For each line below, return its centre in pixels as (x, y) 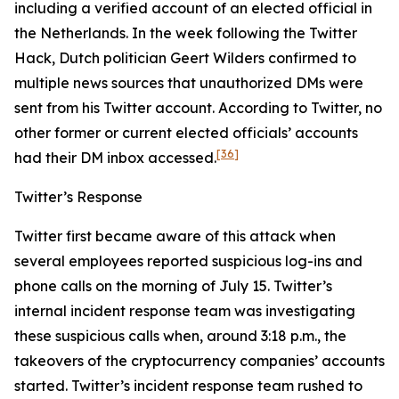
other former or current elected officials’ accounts (186, 133)
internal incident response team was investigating (185, 311)
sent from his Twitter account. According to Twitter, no (198, 108)
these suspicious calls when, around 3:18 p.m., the (180, 336)
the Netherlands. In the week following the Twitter (186, 33)
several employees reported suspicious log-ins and (188, 261)
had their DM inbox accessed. (115, 158)
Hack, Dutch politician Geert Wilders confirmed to (185, 58)
